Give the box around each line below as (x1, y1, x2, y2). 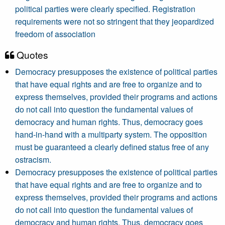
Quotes (14, 48, 48, 61)
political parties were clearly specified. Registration (15, 3, 195, 15)
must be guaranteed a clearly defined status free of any (15, 141, 209, 153)
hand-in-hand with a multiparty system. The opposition (15, 129, 207, 140)
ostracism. (15, 154, 51, 165)
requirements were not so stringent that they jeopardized (15, 16, 214, 27)
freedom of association (15, 28, 95, 40)
